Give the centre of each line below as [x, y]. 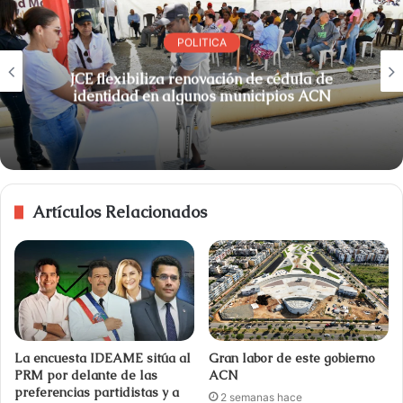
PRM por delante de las [86, 376]
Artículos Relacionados [120, 211]
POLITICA [201, 42]
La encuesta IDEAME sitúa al [103, 358]
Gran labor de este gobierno [292, 358]
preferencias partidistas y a [97, 393]
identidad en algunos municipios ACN [314, 96]
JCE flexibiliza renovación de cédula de [201, 79]
